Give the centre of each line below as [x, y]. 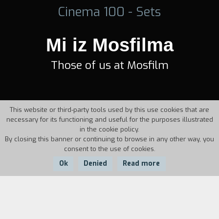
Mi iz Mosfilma [109, 45]
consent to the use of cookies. [109, 149]
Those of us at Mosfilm [109, 65]
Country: [50, 203]
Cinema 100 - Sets [109, 11]
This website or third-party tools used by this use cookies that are [109, 110]
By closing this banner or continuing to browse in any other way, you [109, 139]
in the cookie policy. [109, 129]
